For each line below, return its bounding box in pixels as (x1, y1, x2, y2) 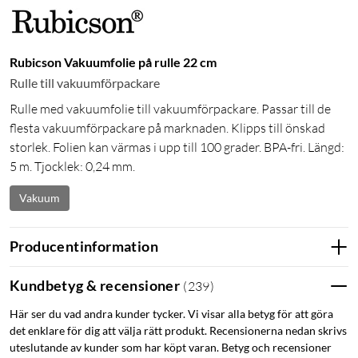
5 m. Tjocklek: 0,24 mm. (10, 157, 135, 174)
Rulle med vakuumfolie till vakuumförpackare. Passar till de (10, 100, 331, 117)
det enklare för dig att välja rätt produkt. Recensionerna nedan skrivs (10, 323, 347, 337)
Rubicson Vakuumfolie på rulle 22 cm (10, 54, 217, 70)
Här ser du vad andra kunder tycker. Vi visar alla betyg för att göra (10, 306, 333, 320)
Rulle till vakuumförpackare (10, 74, 160, 90)
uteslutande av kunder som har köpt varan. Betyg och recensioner (10, 340, 332, 354)
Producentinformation (10, 237, 158, 256)
